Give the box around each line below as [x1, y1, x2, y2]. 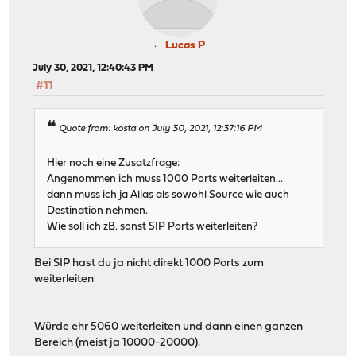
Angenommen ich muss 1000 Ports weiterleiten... [47, 173, 284, 184]
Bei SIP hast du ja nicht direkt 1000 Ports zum [34, 257, 265, 269]
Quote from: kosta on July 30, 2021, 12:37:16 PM [59, 123, 263, 133]
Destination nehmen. [47, 205, 149, 216]
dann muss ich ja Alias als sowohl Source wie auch [47, 189, 290, 200]
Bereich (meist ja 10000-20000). [34, 336, 201, 349]
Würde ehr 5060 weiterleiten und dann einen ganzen [34, 320, 304, 333]
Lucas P [165, 40, 205, 52]
